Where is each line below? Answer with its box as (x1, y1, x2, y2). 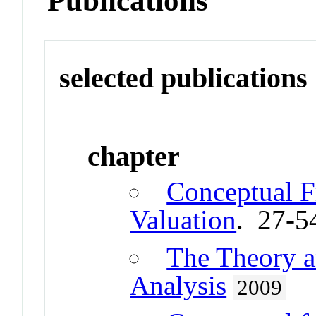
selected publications (59, 61, 308, 94)
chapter (87, 140, 181, 173)
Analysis (130, 270, 227, 301)
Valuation (130, 205, 237, 236)
